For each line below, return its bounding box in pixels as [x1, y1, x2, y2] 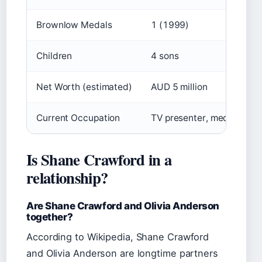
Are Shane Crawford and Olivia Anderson [26, 200, 219, 212]
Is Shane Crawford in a [26, 148, 172, 171]
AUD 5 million [151, 81, 208, 92]
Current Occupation [36, 112, 120, 123]
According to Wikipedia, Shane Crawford [26, 231, 209, 243]
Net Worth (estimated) [36, 81, 132, 92]
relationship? [26, 166, 108, 189]
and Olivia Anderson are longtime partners [26, 247, 218, 259]
